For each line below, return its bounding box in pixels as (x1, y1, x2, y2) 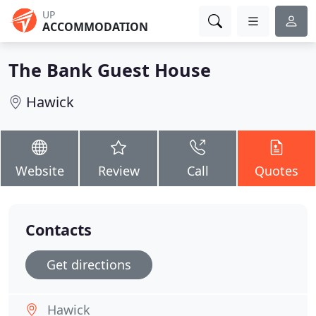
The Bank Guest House (8, 58, 211, 82)
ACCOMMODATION (42, 19, 148, 35)
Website (15, 162, 64, 179)
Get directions (47, 256, 131, 273)
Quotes (255, 162, 298, 179)
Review (97, 162, 140, 179)
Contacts (25, 219, 92, 240)
